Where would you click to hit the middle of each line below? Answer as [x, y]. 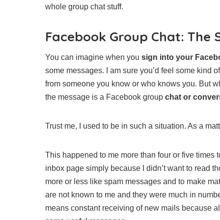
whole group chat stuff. [84, 6]
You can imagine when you [93, 57]
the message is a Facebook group [104, 97]
